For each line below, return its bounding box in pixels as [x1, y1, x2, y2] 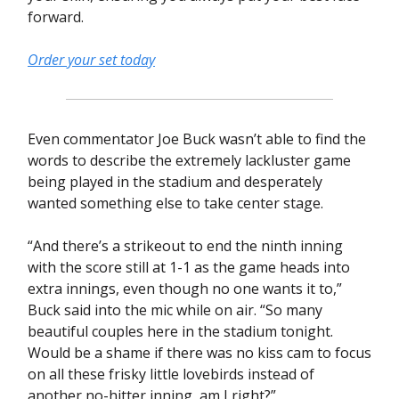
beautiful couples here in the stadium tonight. [28, 321, 333, 341]
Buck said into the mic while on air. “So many [28, 299, 322, 320]
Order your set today [28, 49, 155, 69]
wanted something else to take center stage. [28, 192, 323, 213]
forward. [28, 6, 84, 27]
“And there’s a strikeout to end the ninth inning [28, 235, 343, 256]
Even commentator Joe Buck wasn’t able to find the [28, 128, 366, 149]
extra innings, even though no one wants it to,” [28, 278, 342, 298]
